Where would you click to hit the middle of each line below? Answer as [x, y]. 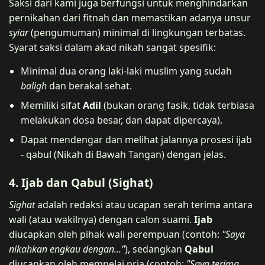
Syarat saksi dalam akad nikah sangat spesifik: [112, 47]
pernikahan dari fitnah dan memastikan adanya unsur [130, 17]
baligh [34, 85]
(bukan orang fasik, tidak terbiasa [178, 105]
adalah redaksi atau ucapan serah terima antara [144, 204]
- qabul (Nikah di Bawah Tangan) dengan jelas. [123, 154]
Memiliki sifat [52, 105]
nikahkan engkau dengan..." [67, 249]
